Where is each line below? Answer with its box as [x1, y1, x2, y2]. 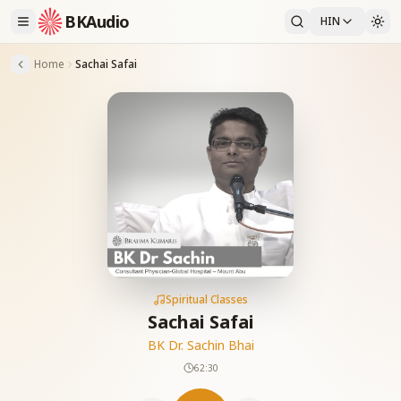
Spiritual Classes [166, 292, 248, 307]
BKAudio [64, 11, 130, 32]
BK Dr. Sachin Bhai [147, 337, 254, 354]
